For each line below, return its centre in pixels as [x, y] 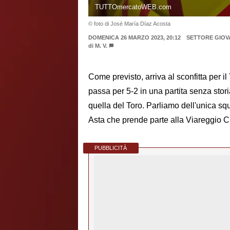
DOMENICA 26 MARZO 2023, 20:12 [135, 37]
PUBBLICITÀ [111, 148]
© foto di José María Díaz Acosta [129, 23]
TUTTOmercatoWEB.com [133, 7]
